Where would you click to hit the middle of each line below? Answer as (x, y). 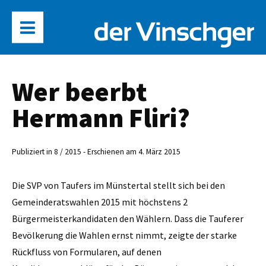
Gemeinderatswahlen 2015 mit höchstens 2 (100, 202)
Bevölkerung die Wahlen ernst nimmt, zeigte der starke (124, 235)
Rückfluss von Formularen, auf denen (87, 251)
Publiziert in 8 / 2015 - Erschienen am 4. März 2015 (96, 152)
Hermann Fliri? (101, 118)
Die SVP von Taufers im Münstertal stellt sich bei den (118, 185)
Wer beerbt (80, 91)
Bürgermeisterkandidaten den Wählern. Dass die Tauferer (128, 218)
